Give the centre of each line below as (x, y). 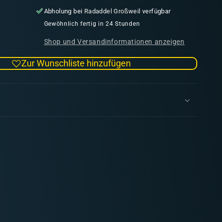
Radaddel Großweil (112, 11)
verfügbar (156, 11)
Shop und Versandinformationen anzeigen (114, 41)
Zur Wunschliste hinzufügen (76, 63)
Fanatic (17, 56)
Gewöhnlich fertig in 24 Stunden (92, 24)
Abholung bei (64, 11)
